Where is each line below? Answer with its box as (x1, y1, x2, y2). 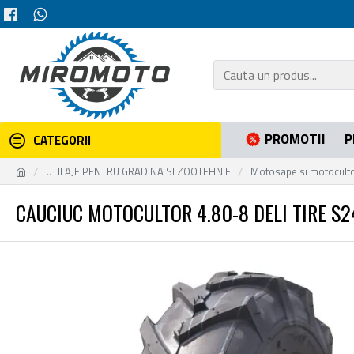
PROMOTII (265, 128, 326, 149)
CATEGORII (33, 130, 91, 149)
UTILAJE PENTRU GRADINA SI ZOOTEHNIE (46, 163, 231, 179)
